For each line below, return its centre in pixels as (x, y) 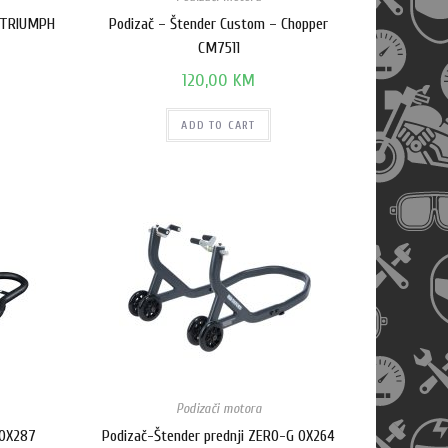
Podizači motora (218, 408)
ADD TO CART (218, 125)
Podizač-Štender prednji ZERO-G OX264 (219, 436)
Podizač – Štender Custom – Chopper (219, 24)
